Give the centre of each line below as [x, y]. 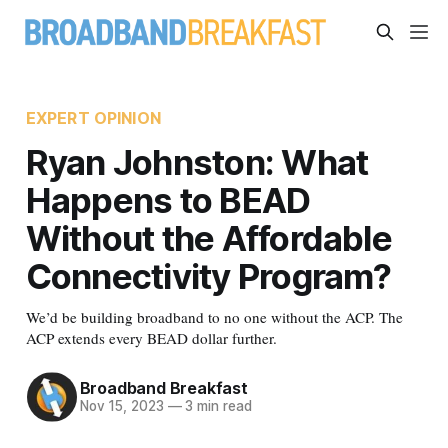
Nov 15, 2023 [121, 406]
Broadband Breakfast [163, 388]
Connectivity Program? [208, 275]
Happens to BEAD [168, 199]
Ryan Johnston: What [197, 161]
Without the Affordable [208, 237]
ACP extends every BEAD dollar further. [151, 337]
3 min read [216, 406]
